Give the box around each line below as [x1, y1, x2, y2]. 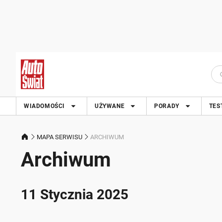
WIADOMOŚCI [24, 103, 65, 110]
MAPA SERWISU [37, 133, 82, 141]
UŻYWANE [95, 103, 125, 110]
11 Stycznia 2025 [21, 186, 128, 203]
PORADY [154, 103, 179, 110]
